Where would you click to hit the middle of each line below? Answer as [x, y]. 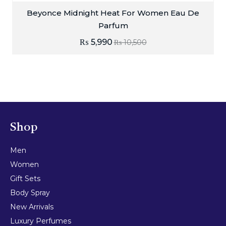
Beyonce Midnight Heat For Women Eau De [113, 13]
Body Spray [30, 193]
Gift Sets [25, 179]
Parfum [113, 26]
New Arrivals [32, 207]
